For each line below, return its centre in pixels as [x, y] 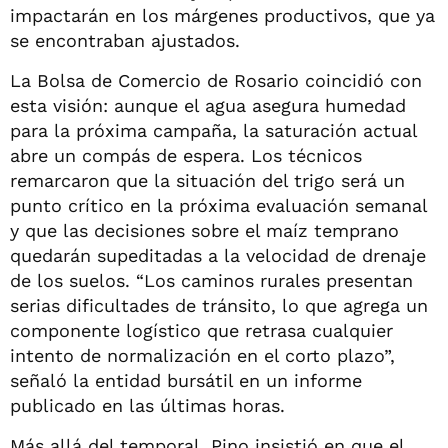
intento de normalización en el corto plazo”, [202, 355]
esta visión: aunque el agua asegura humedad [208, 105]
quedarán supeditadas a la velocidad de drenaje [218, 255]
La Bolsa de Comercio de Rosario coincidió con [216, 80]
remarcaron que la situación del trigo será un [207, 180]
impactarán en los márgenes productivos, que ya [222, 15]
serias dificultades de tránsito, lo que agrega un [219, 305]
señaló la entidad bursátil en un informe [186, 380]
